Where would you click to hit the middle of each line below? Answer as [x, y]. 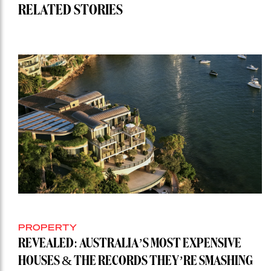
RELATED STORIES [70, 10]
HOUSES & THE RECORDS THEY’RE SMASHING [135, 261]
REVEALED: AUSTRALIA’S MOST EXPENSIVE [130, 243]
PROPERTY [48, 227]
